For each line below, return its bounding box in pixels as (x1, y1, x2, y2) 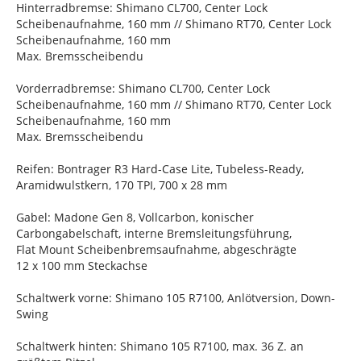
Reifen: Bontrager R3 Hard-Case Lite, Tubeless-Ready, (16, 161, 304, 177)
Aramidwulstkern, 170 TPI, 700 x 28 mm (16, 177, 227, 193)
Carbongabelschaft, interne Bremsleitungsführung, (16, 226, 292, 242)
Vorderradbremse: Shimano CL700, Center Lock (16, 81, 270, 97)
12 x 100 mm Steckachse (16, 258, 147, 274)
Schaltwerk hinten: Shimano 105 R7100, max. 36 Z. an (16, 338, 304, 355)
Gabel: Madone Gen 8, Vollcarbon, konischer (16, 210, 254, 226)
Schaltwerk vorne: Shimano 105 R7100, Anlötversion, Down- (16, 290, 335, 306)
